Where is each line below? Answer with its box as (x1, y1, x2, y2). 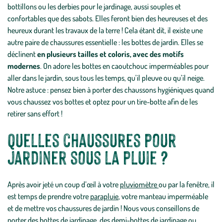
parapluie (90, 191, 118, 201)
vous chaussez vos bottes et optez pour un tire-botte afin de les (7, 97, 198, 107)
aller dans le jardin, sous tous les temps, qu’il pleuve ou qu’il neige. (7, 73, 205, 83)
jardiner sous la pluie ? (7, 146, 168, 168)
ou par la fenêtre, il (159, 179, 215, 189)
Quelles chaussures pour (7, 129, 176, 151)
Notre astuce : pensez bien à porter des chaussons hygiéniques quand (7, 85, 214, 95)
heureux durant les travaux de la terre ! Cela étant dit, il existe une (7, 25, 203, 35)
